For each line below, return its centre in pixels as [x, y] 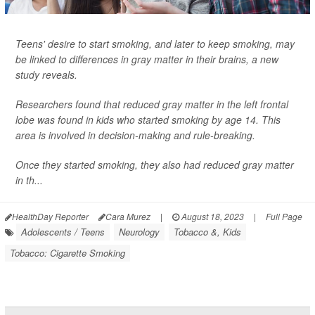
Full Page [284, 217]
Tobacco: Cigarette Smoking [67, 253]
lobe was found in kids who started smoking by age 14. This [148, 120]
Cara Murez [128, 217]
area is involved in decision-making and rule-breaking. [135, 135]
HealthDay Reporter [50, 217]
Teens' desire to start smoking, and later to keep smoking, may [155, 44]
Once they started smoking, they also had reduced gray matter [155, 165]
